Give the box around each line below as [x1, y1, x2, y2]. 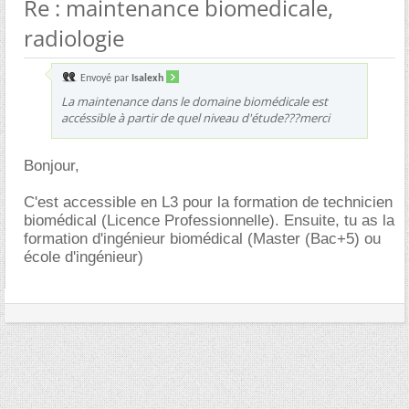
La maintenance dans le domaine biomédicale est [61, 92, 328, 110]
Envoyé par [78, 72, 131, 84]
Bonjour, [24, 156, 79, 174]
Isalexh [131, 72, 163, 84]
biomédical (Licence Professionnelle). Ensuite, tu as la [24, 211, 394, 229]
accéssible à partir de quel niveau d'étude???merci [61, 109, 330, 126]
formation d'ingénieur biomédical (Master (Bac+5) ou [24, 229, 381, 247]
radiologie [24, 22, 124, 53]
